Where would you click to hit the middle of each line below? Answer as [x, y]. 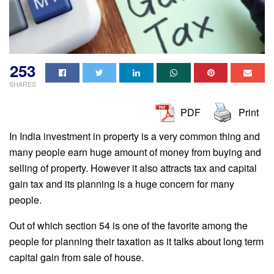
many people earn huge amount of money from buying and [135, 152]
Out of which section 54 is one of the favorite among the [128, 226]
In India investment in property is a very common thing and [135, 136]
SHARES [23, 84]
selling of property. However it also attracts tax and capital [133, 168]
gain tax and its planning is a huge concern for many [122, 184]
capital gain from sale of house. [76, 257]
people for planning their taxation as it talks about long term [136, 242]
